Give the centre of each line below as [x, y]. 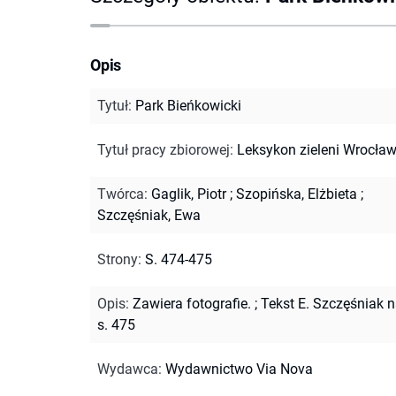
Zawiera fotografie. [192, 303]
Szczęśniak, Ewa [149, 215]
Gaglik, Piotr [189, 194]
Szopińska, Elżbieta [297, 194]
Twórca [121, 194]
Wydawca [128, 369]
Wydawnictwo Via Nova [239, 369]
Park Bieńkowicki [188, 105]
